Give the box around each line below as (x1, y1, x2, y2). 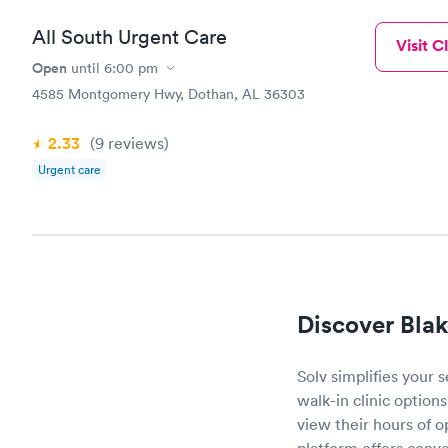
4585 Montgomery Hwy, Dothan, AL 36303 (32, 85, 305, 103)
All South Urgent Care (32, 25, 227, 49)
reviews (104, 133, 164, 153)
